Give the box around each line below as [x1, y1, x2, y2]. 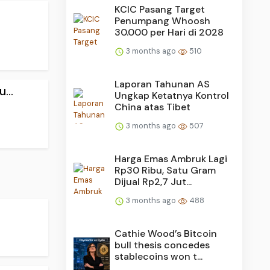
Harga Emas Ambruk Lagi [115, 152, 228, 166]
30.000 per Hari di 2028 [115, 26, 224, 39]
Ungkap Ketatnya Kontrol [115, 89, 230, 102]
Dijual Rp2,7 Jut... [115, 175, 192, 189]
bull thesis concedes [115, 239, 210, 252]
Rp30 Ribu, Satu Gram [115, 164, 216, 177]
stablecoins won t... [115, 250, 203, 263]
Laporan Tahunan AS [115, 78, 210, 91]
